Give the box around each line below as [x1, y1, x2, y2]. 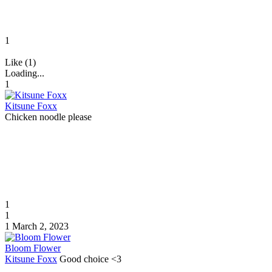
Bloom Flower [5, 242, 61, 253]
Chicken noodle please [5, 111, 92, 122]
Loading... [5, 67, 44, 78]
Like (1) [5, 56, 36, 67]
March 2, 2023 [12, 220, 69, 231]
